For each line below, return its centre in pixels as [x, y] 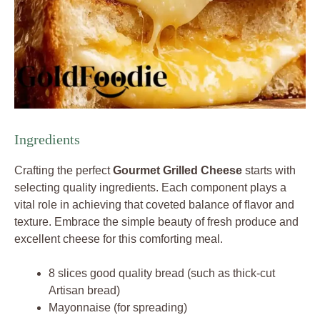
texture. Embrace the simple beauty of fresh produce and [156, 221]
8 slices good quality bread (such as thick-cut [162, 273]
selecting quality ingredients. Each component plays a [150, 187]
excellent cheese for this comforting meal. [119, 239]
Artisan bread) [84, 290]
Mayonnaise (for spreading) [118, 307]
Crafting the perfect [64, 170]
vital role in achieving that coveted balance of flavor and [154, 204]
